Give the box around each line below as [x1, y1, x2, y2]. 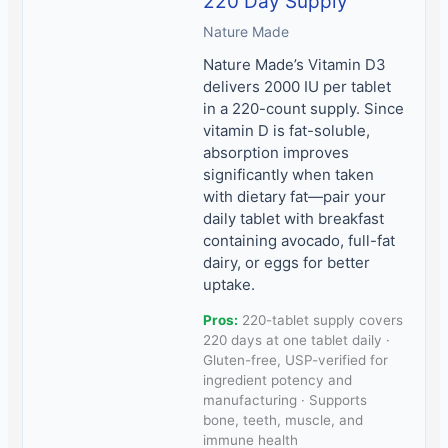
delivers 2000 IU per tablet [203, 77, 392, 97]
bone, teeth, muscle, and [203, 412, 364, 429]
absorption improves [203, 143, 350, 163]
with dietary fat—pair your [203, 187, 387, 207]
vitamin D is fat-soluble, [203, 121, 371, 141]
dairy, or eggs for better [203, 253, 371, 273]
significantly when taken [203, 165, 375, 185]
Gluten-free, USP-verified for [203, 352, 389, 369]
